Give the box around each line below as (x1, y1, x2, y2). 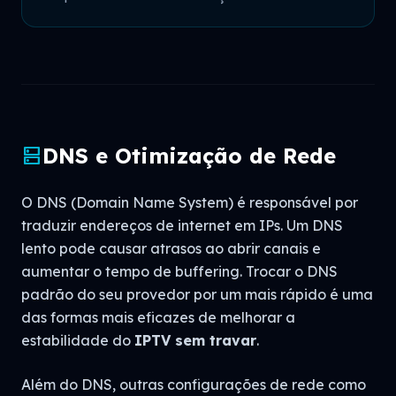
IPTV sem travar (134, 331, 256, 349)
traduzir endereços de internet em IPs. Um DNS (21, 217, 343, 234)
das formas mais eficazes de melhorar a (21, 308, 295, 326)
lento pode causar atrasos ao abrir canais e (21, 240, 321, 257)
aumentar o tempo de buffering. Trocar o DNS (21, 263, 338, 280)
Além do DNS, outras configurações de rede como (21, 376, 366, 393)
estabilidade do (21, 331, 134, 349)
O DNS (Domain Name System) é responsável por (21, 194, 358, 211)
